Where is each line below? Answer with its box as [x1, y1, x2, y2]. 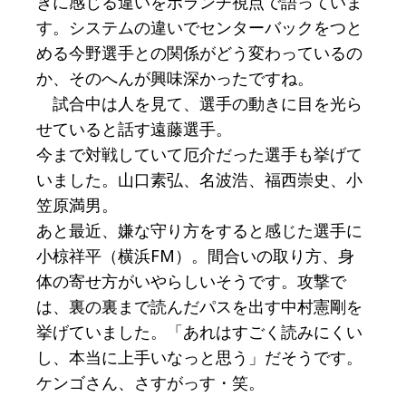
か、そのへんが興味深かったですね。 [36, 67, 314, 90]
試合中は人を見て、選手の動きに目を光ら [36, 92, 362, 115]
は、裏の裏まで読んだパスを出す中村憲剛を [36, 295, 362, 318]
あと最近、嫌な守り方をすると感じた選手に [36, 219, 362, 242]
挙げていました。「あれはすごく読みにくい [36, 321, 362, 343]
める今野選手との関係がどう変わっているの [36, 42, 362, 64]
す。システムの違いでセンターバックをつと [36, 16, 362, 39]
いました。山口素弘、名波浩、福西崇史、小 [36, 169, 362, 191]
